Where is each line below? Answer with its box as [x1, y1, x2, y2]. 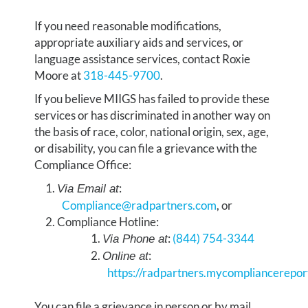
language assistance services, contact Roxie [34, 51, 251, 66]
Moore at [34, 67, 84, 82]
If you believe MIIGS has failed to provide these [34, 91, 270, 106]
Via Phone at [102, 232, 168, 245]
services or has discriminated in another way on [34, 107, 271, 122]
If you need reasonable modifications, [34, 18, 222, 33]
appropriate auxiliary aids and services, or [34, 34, 244, 49]
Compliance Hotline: [57, 214, 159, 229]
